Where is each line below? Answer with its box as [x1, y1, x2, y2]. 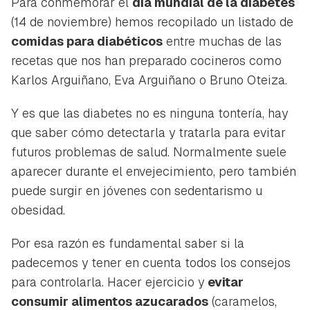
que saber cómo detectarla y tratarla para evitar [11, 124, 286, 140]
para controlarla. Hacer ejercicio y [11, 273, 208, 290]
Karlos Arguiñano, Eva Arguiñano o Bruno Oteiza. [11, 71, 287, 88]
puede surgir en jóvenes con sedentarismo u [11, 182, 262, 199]
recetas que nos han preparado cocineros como [11, 52, 282, 69]
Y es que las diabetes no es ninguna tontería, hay [11, 104, 288, 121]
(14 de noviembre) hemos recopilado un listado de [11, 13, 293, 30]
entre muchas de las [163, 33, 282, 49]
